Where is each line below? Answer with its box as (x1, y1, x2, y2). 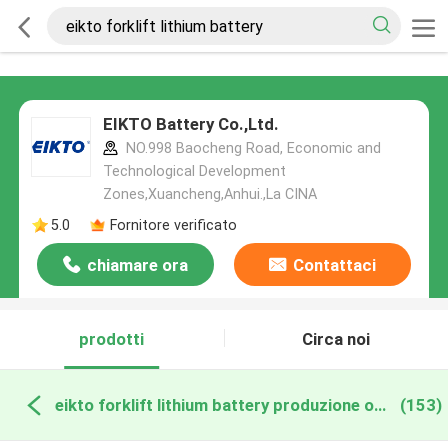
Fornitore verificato (109, 216, 237, 233)
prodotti (79, 329, 145, 350)
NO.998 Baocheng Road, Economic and (121, 140, 381, 157)
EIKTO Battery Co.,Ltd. (102, 114, 279, 135)
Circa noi (302, 329, 371, 350)
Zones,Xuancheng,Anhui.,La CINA (102, 186, 317, 203)
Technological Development (102, 163, 286, 180)
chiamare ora (87, 255, 189, 276)
